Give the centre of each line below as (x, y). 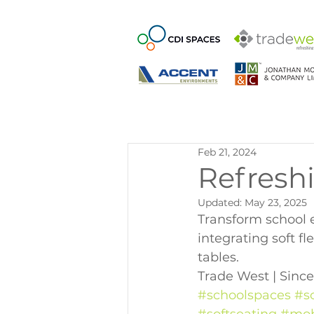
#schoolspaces (244, 295)
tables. (218, 257)
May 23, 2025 (276, 203)
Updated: (221, 203)
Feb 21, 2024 (227, 152)
